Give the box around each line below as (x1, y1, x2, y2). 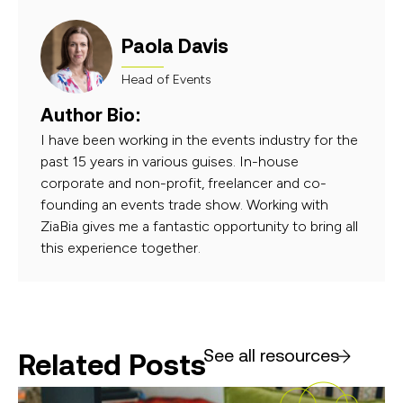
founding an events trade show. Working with (40, 196, 328, 214)
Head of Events (121, 72, 211, 88)
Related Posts (18, 348, 206, 382)
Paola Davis (121, 35, 228, 58)
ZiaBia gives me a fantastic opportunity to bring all (40, 218, 358, 236)
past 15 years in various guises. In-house (40, 153, 299, 171)
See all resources (203, 345, 339, 366)
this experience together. (40, 239, 201, 257)
